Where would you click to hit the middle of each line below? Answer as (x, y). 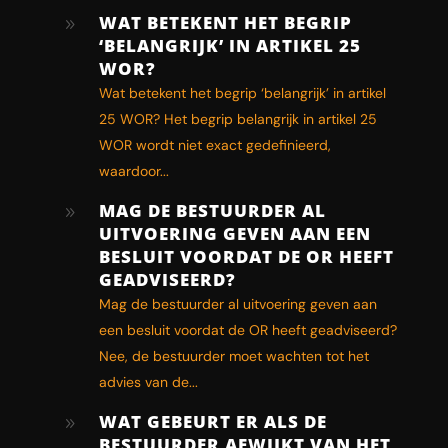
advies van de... (148, 381)
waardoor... (133, 170)
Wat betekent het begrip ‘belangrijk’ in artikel (242, 92)
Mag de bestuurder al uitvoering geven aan (237, 303)
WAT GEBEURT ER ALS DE (212, 421)
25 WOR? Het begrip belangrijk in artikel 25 (237, 118)
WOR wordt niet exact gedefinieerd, (214, 144)
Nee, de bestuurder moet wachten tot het (233, 355)
